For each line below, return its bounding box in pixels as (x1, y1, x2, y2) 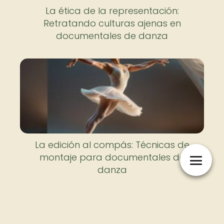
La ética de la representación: (45, 4, 179, 17)
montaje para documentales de (39, 151, 185, 164)
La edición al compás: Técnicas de (34, 138, 189, 151)
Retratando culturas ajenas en (43, 16, 181, 29)
